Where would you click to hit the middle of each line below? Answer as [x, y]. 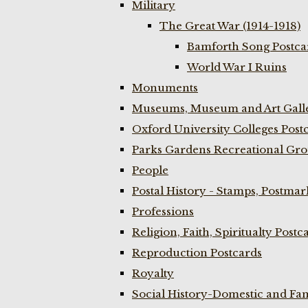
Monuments [165, 88]
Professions [163, 211]
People [150, 170]
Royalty [153, 273]
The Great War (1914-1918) [230, 26]
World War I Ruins [237, 67]
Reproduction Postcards [197, 253]
